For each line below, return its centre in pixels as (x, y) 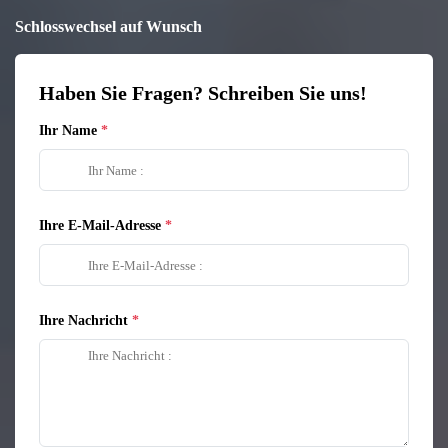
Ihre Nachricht (83, 320)
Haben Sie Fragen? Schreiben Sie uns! (203, 93)
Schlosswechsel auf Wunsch (108, 26)
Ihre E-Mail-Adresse (100, 225)
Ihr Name (68, 130)
